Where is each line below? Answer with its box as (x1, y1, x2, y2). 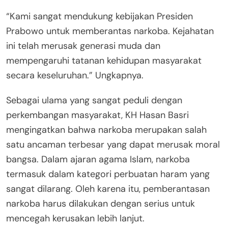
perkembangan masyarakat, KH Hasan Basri (6, 108, 189, 121)
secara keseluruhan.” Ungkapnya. (6, 69, 144, 81)
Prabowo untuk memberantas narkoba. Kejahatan (6, 24, 214, 37)
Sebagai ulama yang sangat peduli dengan (6, 94, 182, 106)
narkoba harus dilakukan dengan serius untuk (6, 197, 195, 210)
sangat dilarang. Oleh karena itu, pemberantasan (6, 182, 210, 195)
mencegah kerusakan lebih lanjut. (6, 212, 145, 224)
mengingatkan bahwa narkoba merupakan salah (6, 123, 207, 136)
